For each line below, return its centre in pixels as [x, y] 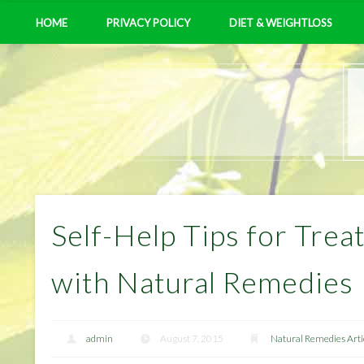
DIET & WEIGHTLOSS [281, 23]
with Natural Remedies [203, 282]
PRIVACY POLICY [148, 23]
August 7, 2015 [191, 339]
